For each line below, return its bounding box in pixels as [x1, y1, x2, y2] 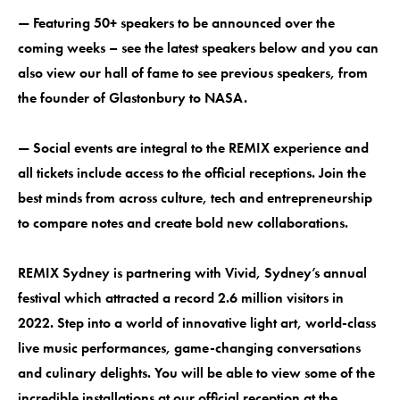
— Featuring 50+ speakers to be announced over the [18, 12, 335, 32]
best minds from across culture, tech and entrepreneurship [18, 187, 372, 207]
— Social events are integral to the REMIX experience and [18, 137, 369, 157]
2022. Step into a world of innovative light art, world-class [18, 312, 376, 332]
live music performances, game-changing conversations [18, 337, 361, 357]
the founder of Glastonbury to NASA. [18, 87, 247, 107]
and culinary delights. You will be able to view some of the [18, 362, 375, 382]
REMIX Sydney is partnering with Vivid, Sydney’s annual [18, 262, 367, 282]
